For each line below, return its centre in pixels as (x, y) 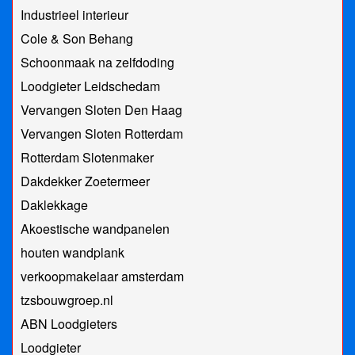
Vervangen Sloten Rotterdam (102, 134)
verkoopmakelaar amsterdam (102, 277)
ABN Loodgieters (69, 324)
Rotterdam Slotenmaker (87, 158)
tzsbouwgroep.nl (67, 300)
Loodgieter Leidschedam (90, 86)
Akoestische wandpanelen (95, 229)
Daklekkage (54, 205)
